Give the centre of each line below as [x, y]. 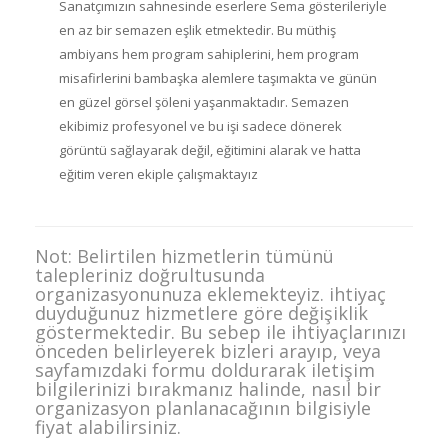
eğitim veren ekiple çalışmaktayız [158, 173]
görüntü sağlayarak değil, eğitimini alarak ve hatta [210, 149]
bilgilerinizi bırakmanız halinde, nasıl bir [208, 388]
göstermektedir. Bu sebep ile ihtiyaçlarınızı [220, 331]
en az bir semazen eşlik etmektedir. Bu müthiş [197, 29]
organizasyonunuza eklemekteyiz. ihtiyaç [210, 293]
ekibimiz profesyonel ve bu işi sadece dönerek [200, 125]
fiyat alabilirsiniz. [108, 426]
